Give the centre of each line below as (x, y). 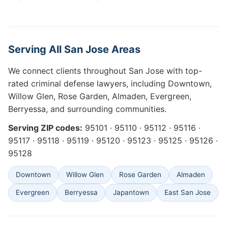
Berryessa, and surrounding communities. (87, 109)
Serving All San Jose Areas (74, 49)
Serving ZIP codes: (45, 128)
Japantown (131, 192)
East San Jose (188, 192)
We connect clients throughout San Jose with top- (105, 71)
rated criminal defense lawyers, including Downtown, (110, 83)
